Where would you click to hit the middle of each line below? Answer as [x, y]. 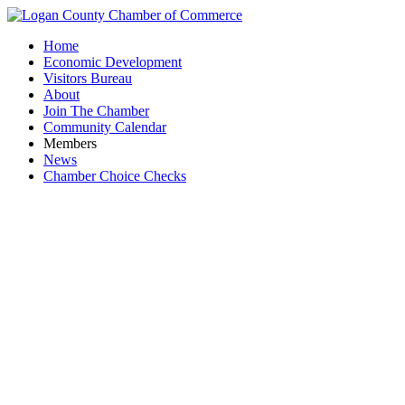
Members [70, 143]
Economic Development [113, 62]
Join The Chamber [96, 111]
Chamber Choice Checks [115, 176]
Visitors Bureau [88, 78]
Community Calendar [105, 127]
